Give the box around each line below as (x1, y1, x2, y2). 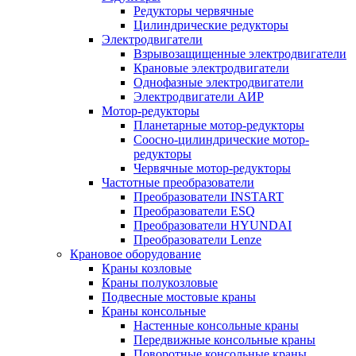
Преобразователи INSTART (133, 190, 284, 203)
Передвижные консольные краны (133, 333, 315, 346)
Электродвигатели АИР (133, 90, 264, 103)
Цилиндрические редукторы (133, 18, 288, 32)
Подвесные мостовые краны (102, 290, 256, 304)
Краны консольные (102, 304, 206, 318)
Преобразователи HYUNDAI (133, 219, 292, 232)
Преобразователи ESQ (133, 204, 255, 218)
